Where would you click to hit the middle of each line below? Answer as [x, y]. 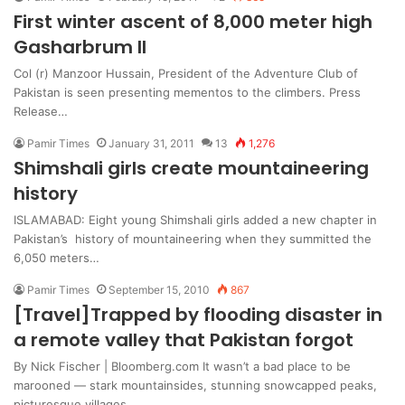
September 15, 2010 [159, 290]
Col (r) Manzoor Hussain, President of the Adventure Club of [186, 74]
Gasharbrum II [80, 47]
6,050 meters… [57, 258]
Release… [41, 112]
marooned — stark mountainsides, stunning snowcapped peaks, [195, 386]
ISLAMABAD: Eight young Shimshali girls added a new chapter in [195, 220]
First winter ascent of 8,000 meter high [193, 22]
